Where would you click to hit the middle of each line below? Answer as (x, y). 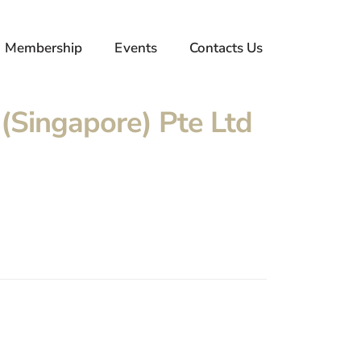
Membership (44, 48)
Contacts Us (226, 48)
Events (136, 48)
